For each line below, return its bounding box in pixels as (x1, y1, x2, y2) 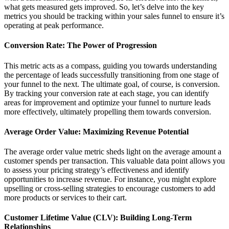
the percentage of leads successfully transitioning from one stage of (4, 70, 219, 79)
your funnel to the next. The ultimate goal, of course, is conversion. (4, 79, 220, 88)
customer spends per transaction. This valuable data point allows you (4, 156, 225, 166)
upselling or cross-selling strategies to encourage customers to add (4, 184, 215, 193)
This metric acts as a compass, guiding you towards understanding (4, 61, 217, 70)
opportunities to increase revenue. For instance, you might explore (4, 175, 216, 184)
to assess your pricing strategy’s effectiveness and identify (4, 166, 189, 175)
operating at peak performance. (4, 20, 104, 30)
